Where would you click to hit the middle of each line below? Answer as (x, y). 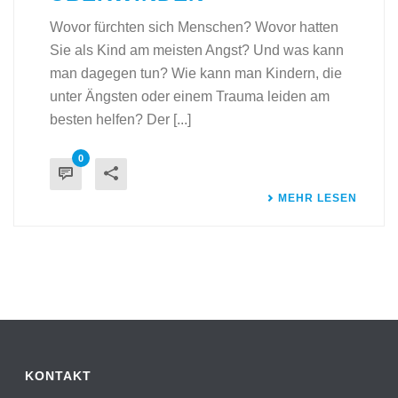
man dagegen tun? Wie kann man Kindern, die (196, 73)
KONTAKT (59, 375)
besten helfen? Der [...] (120, 119)
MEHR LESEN (318, 198)
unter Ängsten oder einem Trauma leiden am (190, 96)
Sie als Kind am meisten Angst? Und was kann (197, 50)
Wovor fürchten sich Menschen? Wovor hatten (194, 27)
